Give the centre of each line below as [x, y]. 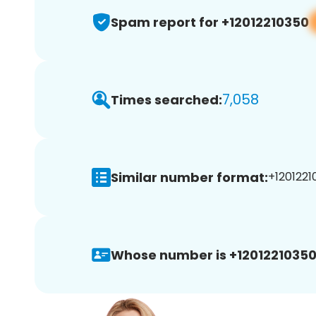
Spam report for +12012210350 [210, 22]
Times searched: [166, 99]
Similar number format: [189, 177]
